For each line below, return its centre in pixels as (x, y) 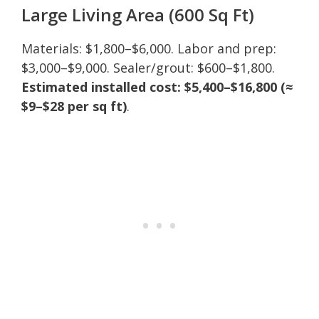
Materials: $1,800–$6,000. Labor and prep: (149, 48)
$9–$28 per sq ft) (74, 106)
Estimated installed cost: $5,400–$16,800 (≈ (157, 87)
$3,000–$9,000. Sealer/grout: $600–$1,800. (148, 67)
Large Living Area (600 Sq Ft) (138, 14)
